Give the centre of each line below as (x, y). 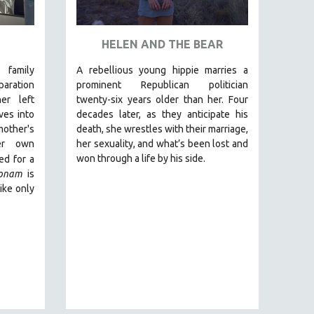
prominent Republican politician (162, 84)
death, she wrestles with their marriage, (162, 129)
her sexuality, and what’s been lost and (162, 143)
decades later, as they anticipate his (162, 114)
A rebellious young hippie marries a (162, 70)
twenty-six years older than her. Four (162, 99)
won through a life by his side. (142, 158)
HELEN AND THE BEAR (162, 44)
